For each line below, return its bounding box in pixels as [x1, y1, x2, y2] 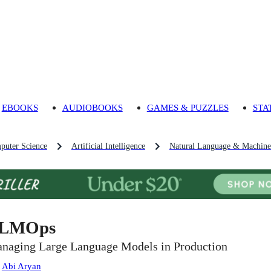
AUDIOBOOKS [62, 102, 123, 113]
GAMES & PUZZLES [146, 102, 229, 113]
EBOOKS [1, 102, 38, 113]
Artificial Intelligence [71, 142, 145, 151]
